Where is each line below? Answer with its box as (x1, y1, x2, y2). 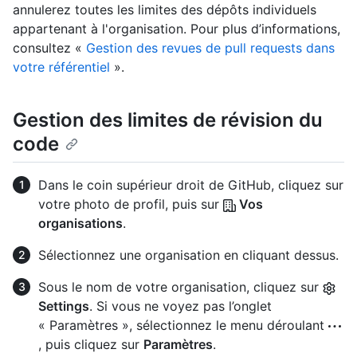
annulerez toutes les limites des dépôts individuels (13, 2, 316, 18)
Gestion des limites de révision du (13, 108, 323, 132)
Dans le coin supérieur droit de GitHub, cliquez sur (38, 177, 343, 194)
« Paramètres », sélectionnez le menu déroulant (38, 317, 328, 334)
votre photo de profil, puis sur (38, 196, 223, 213)
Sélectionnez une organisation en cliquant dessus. (38, 247, 339, 264)
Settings (38, 298, 89, 315)
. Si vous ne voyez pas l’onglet (89, 298, 272, 315)
